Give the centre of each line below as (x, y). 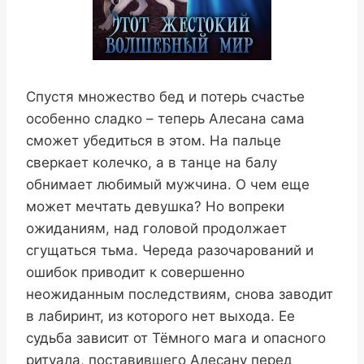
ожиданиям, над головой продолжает (156, 228)
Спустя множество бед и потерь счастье (165, 97)
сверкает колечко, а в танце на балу (152, 162)
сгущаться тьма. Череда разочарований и (170, 250)
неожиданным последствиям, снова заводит (180, 294)
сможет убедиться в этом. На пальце (154, 141)
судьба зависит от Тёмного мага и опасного (176, 338)
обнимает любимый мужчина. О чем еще (168, 184)
